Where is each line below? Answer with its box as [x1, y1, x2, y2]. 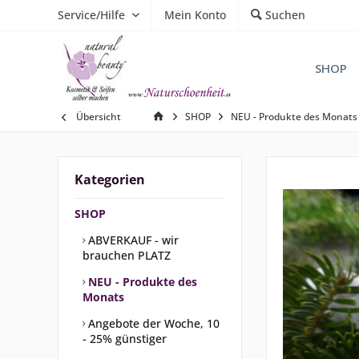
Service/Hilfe [58, 7, 125, 22]
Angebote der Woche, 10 [85, 316, 220, 331]
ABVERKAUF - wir [85, 232, 179, 248]
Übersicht [76, 110, 121, 123]
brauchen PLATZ [83, 248, 171, 263]
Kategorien [75, 171, 145, 188]
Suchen [265, 7, 305, 22]
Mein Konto [164, 7, 226, 22]
